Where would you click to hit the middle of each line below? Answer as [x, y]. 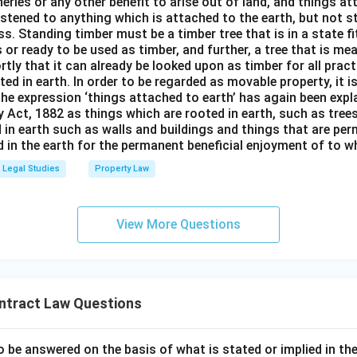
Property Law [122, 169]
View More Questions [178, 224]
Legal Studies [31, 169]
